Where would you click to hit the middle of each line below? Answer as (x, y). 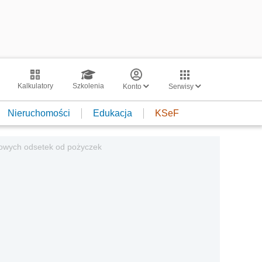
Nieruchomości (39, 113)
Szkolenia (88, 86)
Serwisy (182, 87)
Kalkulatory (35, 86)
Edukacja (113, 113)
